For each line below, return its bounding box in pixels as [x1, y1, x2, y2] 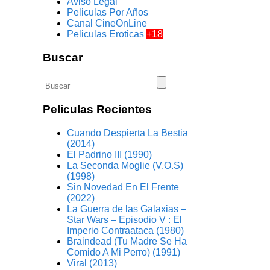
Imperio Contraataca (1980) [67, 225, 184, 236]
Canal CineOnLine [67, 18, 148, 29]
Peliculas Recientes [43, 103, 152, 116]
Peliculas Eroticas [67, 29, 147, 40]
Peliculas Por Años [67, 7, 149, 18]
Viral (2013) [67, 258, 118, 269]
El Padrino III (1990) [67, 149, 152, 160]
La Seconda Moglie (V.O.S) [67, 160, 184, 171]
